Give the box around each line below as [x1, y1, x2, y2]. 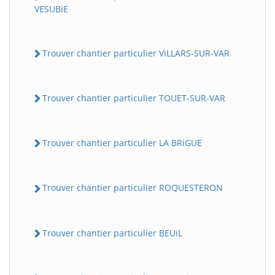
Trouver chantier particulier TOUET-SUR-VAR [42, 91, 225, 104]
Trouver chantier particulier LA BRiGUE [42, 137, 202, 149]
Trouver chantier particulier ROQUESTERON [42, 182, 223, 194]
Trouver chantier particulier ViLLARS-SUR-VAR [42, 47, 230, 59]
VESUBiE [34, 2, 68, 15]
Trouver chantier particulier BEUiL [42, 227, 182, 239]
